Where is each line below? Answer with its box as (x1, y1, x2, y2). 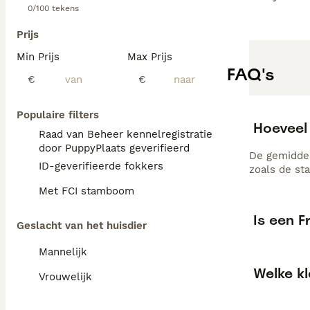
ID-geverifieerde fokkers (39, 160, 163, 172)
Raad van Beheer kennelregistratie (39, 128, 212, 140)
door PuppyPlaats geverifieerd (39, 142, 190, 154)
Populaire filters (17, 109, 99, 121)
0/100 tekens (28, 3, 79, 13)
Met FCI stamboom (39, 185, 134, 197)
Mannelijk (39, 246, 87, 258)
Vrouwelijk (39, 271, 92, 283)
